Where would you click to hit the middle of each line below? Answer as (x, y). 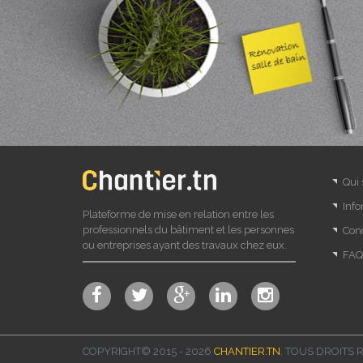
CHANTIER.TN (247, 352)
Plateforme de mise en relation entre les (178, 215)
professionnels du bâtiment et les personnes (188, 230)
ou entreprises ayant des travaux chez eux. (185, 246)
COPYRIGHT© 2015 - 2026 (148, 352)
